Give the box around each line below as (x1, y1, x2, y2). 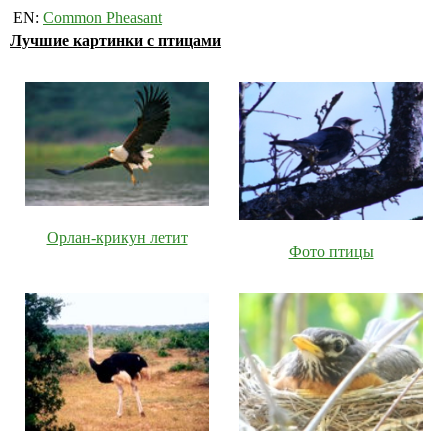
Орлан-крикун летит (46, 229, 188, 247)
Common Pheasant (43, 9, 162, 27)
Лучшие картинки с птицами (10, 32, 221, 50)
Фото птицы (288, 243, 374, 261)
